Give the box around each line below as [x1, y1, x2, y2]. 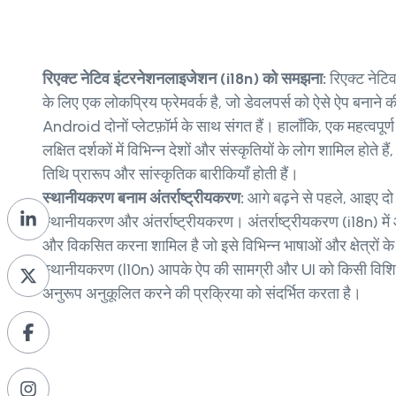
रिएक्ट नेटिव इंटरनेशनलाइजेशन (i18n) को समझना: [42, 68, 326, 88]
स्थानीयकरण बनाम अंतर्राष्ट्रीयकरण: [42, 187, 247, 208]
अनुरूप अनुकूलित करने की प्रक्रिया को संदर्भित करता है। [42, 283, 362, 303]
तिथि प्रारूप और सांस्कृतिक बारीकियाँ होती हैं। [42, 164, 299, 184]
